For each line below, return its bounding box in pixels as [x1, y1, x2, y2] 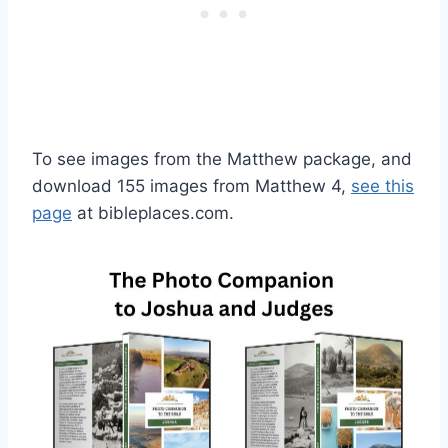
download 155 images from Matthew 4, [32, 175, 351, 196]
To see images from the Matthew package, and [32, 148, 412, 169]
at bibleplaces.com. [72, 202, 234, 223]
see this [351, 175, 414, 196]
